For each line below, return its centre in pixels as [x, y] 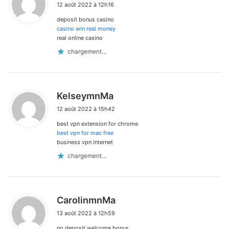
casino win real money [86, 28]
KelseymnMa [85, 96]
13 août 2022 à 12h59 [86, 213]
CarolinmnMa [86, 200]
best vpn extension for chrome [97, 123]
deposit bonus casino [85, 19]
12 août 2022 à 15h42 [86, 109]
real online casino [80, 38]
